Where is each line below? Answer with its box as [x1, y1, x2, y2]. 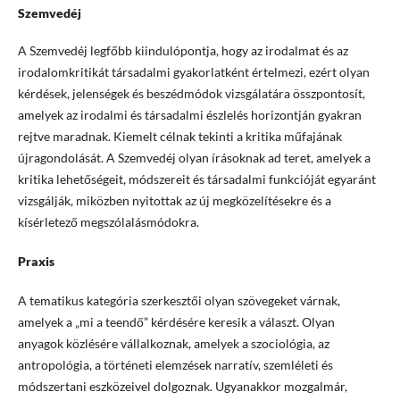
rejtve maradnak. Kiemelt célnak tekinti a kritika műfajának [17, 129, 342, 145]
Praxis [17, 254, 54, 270]
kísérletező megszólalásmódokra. [17, 214, 199, 230]
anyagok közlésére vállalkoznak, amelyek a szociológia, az [17, 336, 329, 352]
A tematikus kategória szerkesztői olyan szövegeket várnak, [17, 293, 340, 309]
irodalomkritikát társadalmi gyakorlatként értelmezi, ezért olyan [17, 64, 370, 80]
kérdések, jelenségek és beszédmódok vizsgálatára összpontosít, [17, 86, 365, 102]
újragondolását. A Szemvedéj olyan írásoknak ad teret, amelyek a [17, 150, 371, 166]
